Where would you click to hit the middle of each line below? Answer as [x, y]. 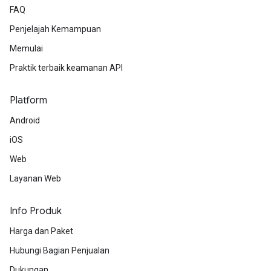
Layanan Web [35, 179]
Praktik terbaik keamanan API [66, 68]
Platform [28, 101]
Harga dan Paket [41, 231]
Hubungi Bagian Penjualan [60, 251]
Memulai [26, 49]
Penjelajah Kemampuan [55, 29]
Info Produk [36, 211]
